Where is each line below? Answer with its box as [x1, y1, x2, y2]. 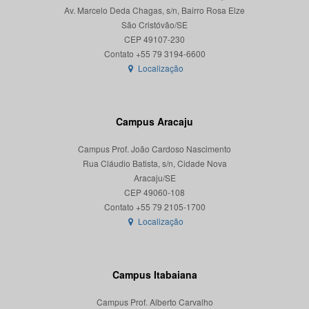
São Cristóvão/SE [121, 19, 188, 31]
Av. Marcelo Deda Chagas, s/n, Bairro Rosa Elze [64, 4, 245, 17]
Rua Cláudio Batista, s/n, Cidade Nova [82, 157, 227, 170]
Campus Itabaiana [112, 268, 197, 282]
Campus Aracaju [116, 114, 193, 129]
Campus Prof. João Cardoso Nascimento [78, 143, 231, 155]
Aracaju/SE [133, 172, 176, 184]
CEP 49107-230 [124, 33, 185, 46]
